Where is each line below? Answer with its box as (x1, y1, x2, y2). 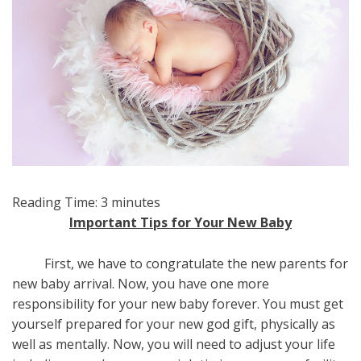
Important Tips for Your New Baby (69, 213, 292, 231)
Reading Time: (12, 193, 101, 211)
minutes (111, 193, 160, 211)
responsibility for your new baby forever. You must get (12, 294, 343, 313)
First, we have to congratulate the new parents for (12, 254, 348, 272)
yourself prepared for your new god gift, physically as (12, 314, 335, 333)
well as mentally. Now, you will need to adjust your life (12, 334, 335, 353)
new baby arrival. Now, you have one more (12, 274, 269, 293)
